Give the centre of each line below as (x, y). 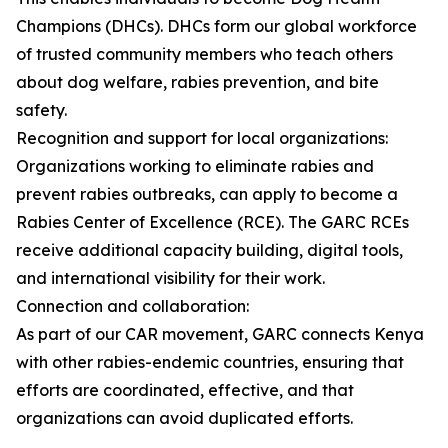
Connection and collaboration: (132, 306)
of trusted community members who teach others (204, 54)
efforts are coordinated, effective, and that (185, 390)
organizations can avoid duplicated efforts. (184, 418)
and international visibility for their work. (170, 278)
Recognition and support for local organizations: (202, 138)
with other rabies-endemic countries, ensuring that (210, 362)
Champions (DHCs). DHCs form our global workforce (216, 26)
